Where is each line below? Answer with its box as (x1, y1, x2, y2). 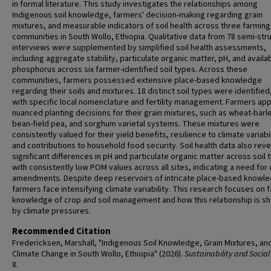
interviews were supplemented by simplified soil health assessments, (12, 42, 266, 54)
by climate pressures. (12, 205, 91, 217)
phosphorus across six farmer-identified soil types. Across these (12, 64, 247, 76)
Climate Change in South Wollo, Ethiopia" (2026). (12, 248, 184, 260)
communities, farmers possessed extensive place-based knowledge (12, 74, 262, 87)
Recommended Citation (12, 225, 111, 238)
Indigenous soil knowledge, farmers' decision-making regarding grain (12, 9, 263, 21)
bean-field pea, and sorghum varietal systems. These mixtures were (12, 118, 260, 130)
